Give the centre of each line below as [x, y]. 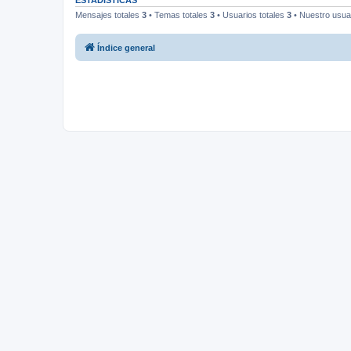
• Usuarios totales [251, 15]
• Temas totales [178, 15]
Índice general [126, 47]
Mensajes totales [109, 15]
